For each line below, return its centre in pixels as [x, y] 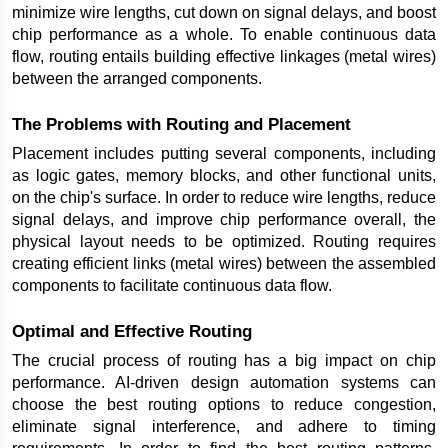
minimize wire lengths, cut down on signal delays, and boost [224, 13]
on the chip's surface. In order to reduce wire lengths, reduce [224, 198]
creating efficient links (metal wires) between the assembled [224, 264]
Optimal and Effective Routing [132, 331]
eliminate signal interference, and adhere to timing [224, 427]
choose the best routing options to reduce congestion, [224, 405]
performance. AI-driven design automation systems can [224, 383]
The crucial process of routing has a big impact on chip [224, 361]
